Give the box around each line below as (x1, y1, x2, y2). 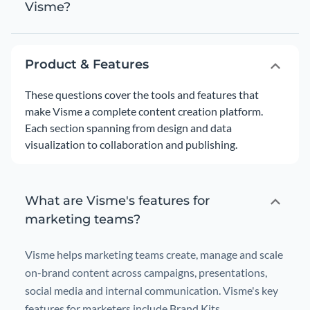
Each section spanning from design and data (25, 121, 232, 134)
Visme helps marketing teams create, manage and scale (25, 248, 283, 261)
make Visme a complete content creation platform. (25, 104, 263, 118)
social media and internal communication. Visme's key (25, 284, 278, 297)
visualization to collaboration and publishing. (25, 138, 237, 151)
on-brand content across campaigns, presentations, (25, 266, 267, 279)
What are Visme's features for (25, 193, 210, 208)
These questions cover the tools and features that (25, 88, 259, 101)
